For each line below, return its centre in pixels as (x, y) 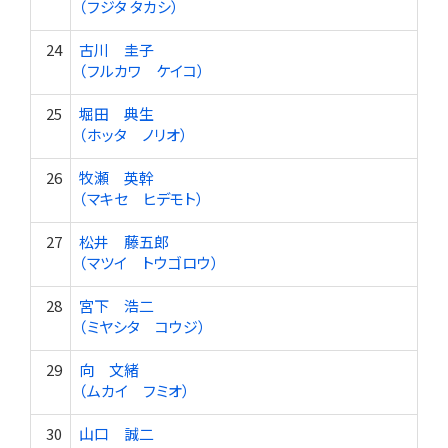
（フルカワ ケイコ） (142, 70)
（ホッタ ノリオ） (133, 134)
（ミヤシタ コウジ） (142, 326)
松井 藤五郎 (124, 241)
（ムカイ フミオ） (134, 390)
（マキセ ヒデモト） (141, 198)
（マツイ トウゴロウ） (149, 262)
